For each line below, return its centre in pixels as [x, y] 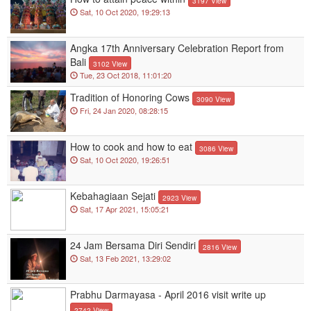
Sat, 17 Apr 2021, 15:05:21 [124, 209]
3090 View [213, 99]
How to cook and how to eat [131, 146]
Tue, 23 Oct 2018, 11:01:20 [125, 75]
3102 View [110, 64]
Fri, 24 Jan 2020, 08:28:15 [123, 111]
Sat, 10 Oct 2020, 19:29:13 [124, 12]
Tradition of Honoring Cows [130, 97]
